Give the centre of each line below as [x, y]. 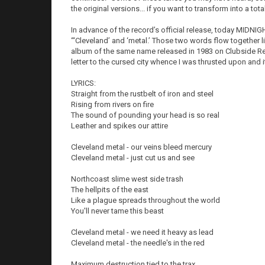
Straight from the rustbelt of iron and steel [142, 94]
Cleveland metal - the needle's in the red [138, 243]
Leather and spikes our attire [119, 126]
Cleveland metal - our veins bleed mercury [141, 147]
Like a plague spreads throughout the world [146, 200]
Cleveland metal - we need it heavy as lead [142, 232]
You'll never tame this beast [117, 211]
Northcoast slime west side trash [127, 179]
